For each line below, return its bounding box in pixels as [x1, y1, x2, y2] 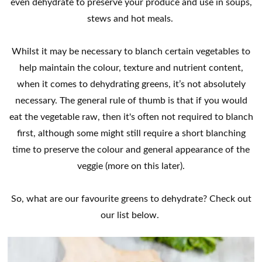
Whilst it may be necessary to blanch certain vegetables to [12, 44, 250, 57]
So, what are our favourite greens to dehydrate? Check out [11, 192, 251, 205]
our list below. [101, 208, 161, 221]
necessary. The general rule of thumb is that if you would [15, 94, 247, 106]
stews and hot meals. [87, 12, 175, 25]
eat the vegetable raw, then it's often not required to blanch [9, 110, 253, 123]
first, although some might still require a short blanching [16, 126, 246, 139]
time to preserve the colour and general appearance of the [12, 143, 250, 156]
